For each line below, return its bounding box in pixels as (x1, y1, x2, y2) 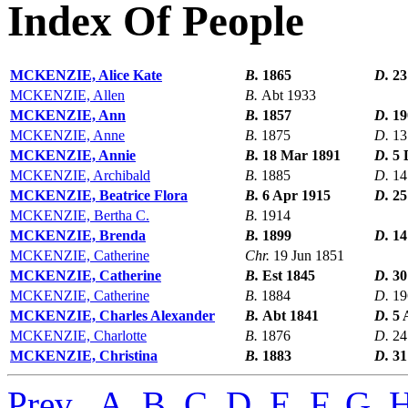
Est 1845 (262, 268, 315, 284)
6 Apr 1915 (262, 188, 331, 204)
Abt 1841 (262, 308, 319, 324)
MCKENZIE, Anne (10, 127, 125, 144)
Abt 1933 (261, 87, 316, 104)
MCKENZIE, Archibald (10, 168, 150, 184)
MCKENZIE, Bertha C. (10, 208, 149, 224)
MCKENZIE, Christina (10, 348, 158, 364)
